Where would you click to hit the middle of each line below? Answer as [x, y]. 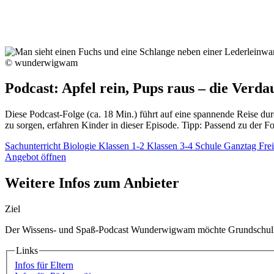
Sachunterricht [34, 146]
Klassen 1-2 [123, 146]
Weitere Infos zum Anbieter [92, 183]
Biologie [81, 146]
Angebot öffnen [35, 157]
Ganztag [241, 146]
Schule [209, 146]
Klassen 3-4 [171, 146]
